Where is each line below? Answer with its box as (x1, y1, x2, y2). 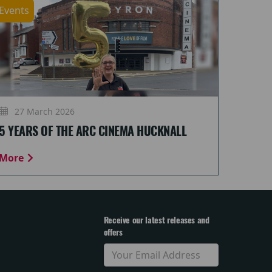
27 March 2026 (12, 105, 75, 117)
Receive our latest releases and (103, 214, 209, 226)
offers (103, 226, 123, 239)
